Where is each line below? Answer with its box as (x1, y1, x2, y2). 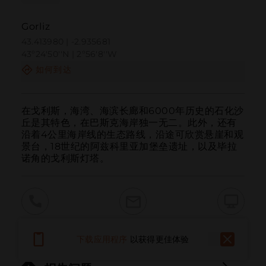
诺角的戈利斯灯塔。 (21, 152, 110, 164)
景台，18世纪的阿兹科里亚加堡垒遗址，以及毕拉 (21, 140, 237, 152)
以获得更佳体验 (129, 233, 189, 245)
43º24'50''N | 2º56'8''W (21, 49, 118, 60)
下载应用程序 (77, 233, 128, 245)
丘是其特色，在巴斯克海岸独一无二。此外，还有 (21, 116, 237, 128)
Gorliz (21, 21, 50, 33)
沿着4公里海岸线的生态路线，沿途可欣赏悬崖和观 (21, 128, 244, 140)
